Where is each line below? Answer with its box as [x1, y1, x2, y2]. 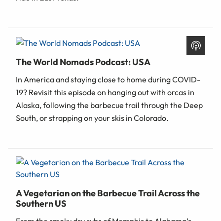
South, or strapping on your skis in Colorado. [16, 113, 169, 123]
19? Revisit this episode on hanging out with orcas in [16, 87, 194, 98]
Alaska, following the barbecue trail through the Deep [16, 100, 203, 110]
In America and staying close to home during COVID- [16, 74, 200, 85]
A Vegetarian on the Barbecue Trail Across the [16, 187, 200, 199]
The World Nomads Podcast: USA [16, 56, 150, 68]
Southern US [16, 198, 67, 210]
